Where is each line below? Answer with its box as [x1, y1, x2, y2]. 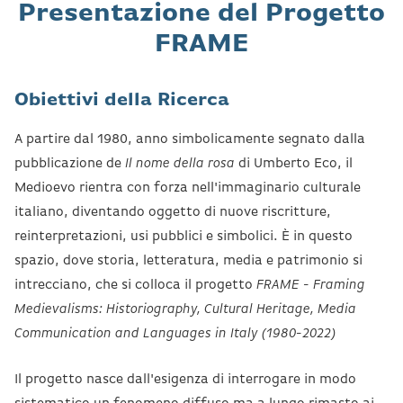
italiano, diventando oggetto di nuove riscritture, [14, 204, 331, 219]
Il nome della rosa [125, 156, 235, 170]
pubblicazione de [14, 156, 125, 170]
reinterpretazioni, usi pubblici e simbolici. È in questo [14, 228, 353, 243]
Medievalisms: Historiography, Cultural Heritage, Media [14, 301, 356, 316]
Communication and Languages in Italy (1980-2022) [14, 326, 336, 340]
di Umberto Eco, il [235, 156, 353, 170]
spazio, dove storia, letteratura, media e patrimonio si [14, 253, 363, 267]
